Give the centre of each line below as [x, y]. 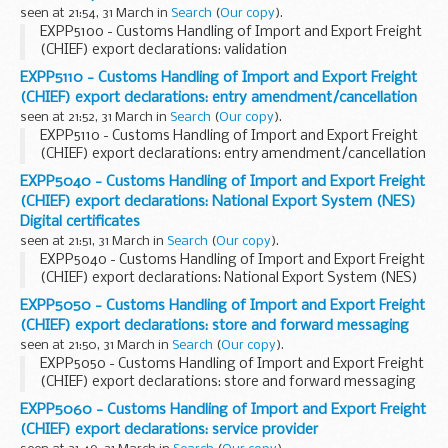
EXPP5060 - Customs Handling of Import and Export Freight [223, 409]
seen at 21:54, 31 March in [95, 13]
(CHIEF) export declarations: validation [163, 50]
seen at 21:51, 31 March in [93, 241]
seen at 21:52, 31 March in [95, 117]
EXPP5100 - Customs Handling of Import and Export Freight [231, 32]
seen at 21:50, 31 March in [96, 345]
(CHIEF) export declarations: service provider [169, 429]
